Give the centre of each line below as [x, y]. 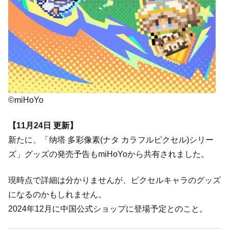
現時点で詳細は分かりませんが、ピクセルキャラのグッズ [114, 180]
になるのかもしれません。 [57, 194]
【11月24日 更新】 [43, 126]
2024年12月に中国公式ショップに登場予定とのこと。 [108, 209]
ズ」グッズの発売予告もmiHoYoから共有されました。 [109, 154]
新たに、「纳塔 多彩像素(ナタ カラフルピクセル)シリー [111, 140]
